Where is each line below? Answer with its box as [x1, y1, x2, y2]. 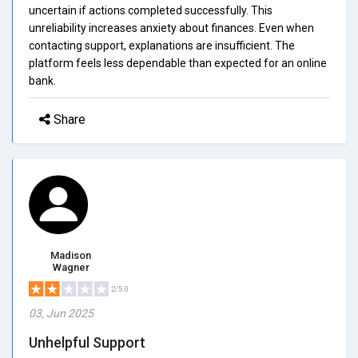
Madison [50, 249, 91, 261]
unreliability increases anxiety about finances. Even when [29, 21, 314, 34]
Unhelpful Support [29, 333, 145, 351]
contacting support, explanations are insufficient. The [29, 38, 295, 52]
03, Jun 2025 [29, 306, 93, 320]
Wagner [52, 261, 89, 273]
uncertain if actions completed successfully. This [29, 3, 272, 17]
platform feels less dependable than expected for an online [29, 56, 327, 70]
